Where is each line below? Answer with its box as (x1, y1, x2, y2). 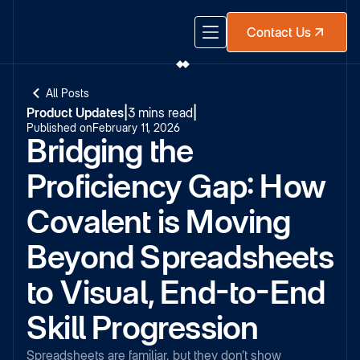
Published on (27, 121, 92, 134)
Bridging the (27, 131, 194, 170)
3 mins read (128, 104, 193, 121)
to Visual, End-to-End (27, 272, 325, 312)
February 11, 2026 (92, 121, 180, 134)
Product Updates (27, 104, 124, 121)
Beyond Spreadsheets (27, 237, 333, 276)
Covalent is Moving (27, 202, 291, 241)
